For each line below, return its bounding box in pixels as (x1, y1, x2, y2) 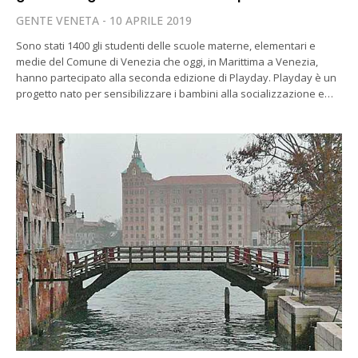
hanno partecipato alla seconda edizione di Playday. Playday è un (16, 70, 337, 85)
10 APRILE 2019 (109, 12, 192, 28)
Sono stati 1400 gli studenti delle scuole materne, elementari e (16, 38, 316, 53)
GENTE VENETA (16, 12, 99, 28)
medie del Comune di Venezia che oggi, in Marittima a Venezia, (16, 54, 319, 69)
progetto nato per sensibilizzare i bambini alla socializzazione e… (16, 86, 334, 101)
